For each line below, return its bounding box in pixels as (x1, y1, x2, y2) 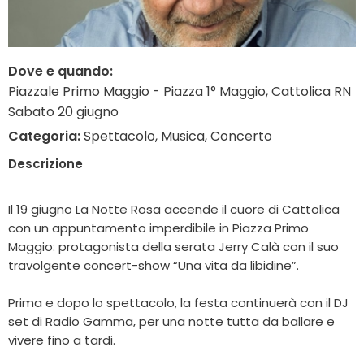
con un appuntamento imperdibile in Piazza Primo (8, 219, 309, 236)
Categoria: (8, 126, 80, 145)
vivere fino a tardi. (8, 331, 115, 349)
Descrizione (8, 154, 83, 172)
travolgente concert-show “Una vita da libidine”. (8, 256, 299, 274)
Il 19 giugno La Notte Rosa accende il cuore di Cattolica (8, 200, 340, 218)
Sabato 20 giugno (8, 102, 119, 121)
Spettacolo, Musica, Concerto (80, 126, 272, 145)
